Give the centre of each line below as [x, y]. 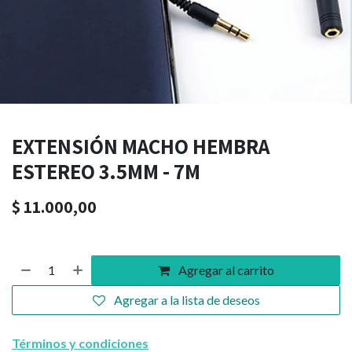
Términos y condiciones [80, 343]
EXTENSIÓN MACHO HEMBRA [141, 146]
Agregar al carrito [225, 269]
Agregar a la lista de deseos [187, 299]
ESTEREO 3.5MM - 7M [106, 171]
